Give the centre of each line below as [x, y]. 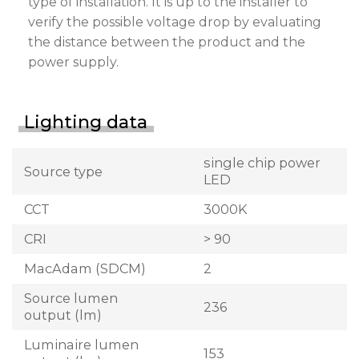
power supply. [73, 63]
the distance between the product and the [167, 42]
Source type [63, 171]
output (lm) [63, 315]
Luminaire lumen [81, 345]
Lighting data [86, 123]
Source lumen [71, 298]
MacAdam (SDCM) [85, 269]
